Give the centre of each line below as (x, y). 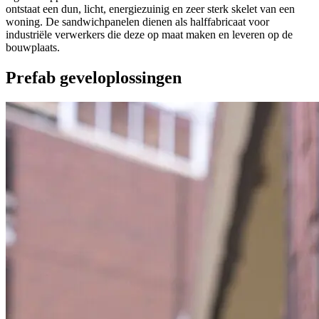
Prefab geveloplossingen (94, 78)
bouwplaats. (33, 48)
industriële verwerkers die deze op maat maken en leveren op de (149, 35)
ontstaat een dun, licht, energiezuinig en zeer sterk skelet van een (150, 9)
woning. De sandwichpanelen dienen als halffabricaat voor (137, 22)
